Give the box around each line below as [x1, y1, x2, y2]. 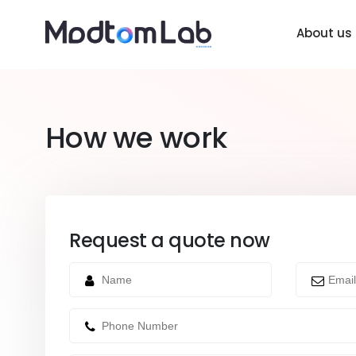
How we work [45, 118, 227, 158]
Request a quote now [69, 227, 270, 253]
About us [296, 25, 352, 41]
